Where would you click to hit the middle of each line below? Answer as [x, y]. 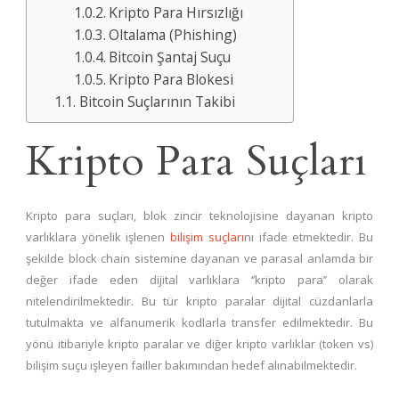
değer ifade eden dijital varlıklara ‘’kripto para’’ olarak [199, 280]
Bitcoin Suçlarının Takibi [157, 102]
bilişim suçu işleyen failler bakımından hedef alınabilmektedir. [191, 366]
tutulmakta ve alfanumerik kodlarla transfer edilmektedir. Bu [199, 323]
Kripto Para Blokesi [171, 80]
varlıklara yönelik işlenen [98, 237]
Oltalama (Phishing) [173, 35]
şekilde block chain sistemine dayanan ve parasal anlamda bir [199, 259]
